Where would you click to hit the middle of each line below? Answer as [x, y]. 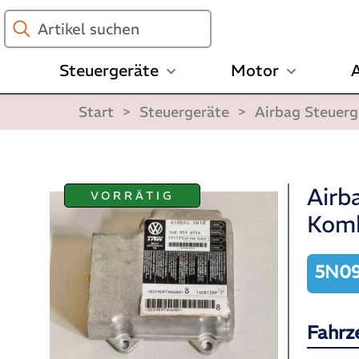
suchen [27, 37]
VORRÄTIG [132, 196]
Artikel [26, 18]
